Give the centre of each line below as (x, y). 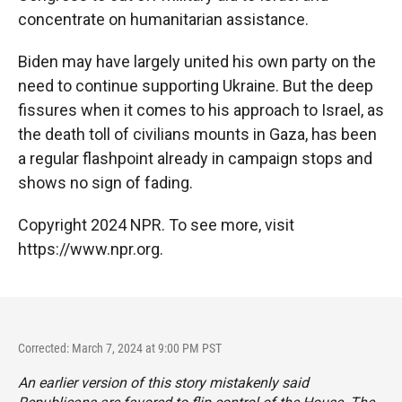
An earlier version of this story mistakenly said (163, 382)
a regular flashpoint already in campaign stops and (195, 158)
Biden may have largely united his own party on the (197, 61)
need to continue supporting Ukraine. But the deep (196, 85)
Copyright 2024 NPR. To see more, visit (156, 224)
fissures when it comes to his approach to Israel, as (201, 109)
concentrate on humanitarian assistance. (163, 19)
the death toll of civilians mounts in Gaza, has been (197, 134)
